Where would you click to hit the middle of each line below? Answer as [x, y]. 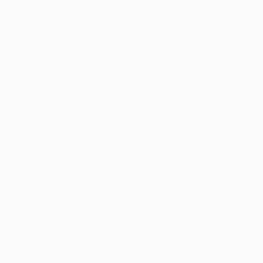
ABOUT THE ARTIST [156, 53]
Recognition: [64, 129]
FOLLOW [240, 107]
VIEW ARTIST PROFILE [164, 107]
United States [150, 92]
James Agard [171, 71]
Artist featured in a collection [118, 145]
